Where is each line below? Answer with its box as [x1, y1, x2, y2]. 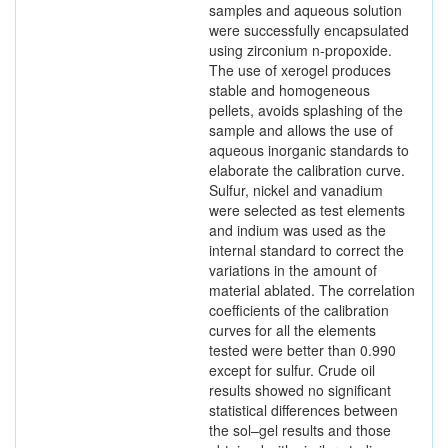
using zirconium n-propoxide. [209, 40, 392, 60]
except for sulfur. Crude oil [209, 360, 375, 380]
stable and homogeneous [209, 80, 370, 100]
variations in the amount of [209, 260, 377, 280]
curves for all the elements [209, 320, 376, 340]
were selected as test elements [209, 200, 405, 220]
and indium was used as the [209, 220, 386, 240]
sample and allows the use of [209, 120, 393, 140]
